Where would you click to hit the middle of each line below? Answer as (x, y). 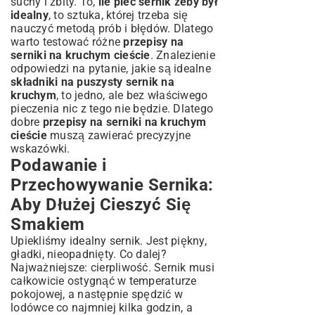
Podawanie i (59, 165)
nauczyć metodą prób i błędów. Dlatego (112, 28)
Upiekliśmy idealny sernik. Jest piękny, (109, 241)
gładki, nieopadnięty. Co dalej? (89, 254)
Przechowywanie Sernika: (112, 185)
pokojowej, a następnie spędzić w (97, 294)
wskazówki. (40, 149)
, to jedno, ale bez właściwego (132, 95)
